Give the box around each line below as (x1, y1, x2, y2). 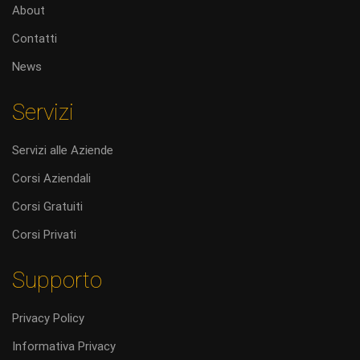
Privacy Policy (12, 311, 84, 325)
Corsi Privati (12, 227, 76, 242)
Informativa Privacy (12, 339, 116, 354)
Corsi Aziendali (12, 171, 91, 186)
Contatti (12, 31, 57, 46)
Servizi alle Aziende (12, 143, 113, 157)
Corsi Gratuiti (12, 199, 83, 214)
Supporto (12, 267, 102, 293)
